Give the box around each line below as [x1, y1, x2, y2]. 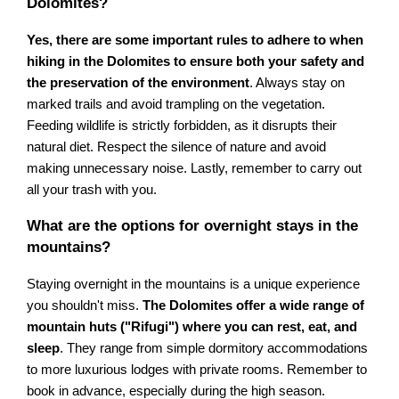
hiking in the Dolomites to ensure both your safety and [27, 54, 365, 69]
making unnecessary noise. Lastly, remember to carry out [27, 161, 362, 176]
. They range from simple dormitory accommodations [60, 341, 369, 356]
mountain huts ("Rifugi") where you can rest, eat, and [27, 320, 358, 335]
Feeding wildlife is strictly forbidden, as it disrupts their [27, 118, 338, 134]
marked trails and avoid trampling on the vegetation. [27, 97, 326, 112]
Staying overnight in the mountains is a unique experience [27, 277, 361, 292]
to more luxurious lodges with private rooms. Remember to [27, 362, 368, 378]
